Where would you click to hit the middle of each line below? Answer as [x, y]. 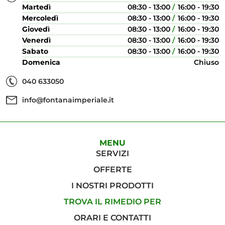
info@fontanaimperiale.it [68, 100]
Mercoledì [40, 18]
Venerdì [36, 40]
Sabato [35, 51]
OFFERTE [113, 170]
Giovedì [36, 29]
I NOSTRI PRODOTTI [113, 186]
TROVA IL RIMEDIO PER [113, 202]
